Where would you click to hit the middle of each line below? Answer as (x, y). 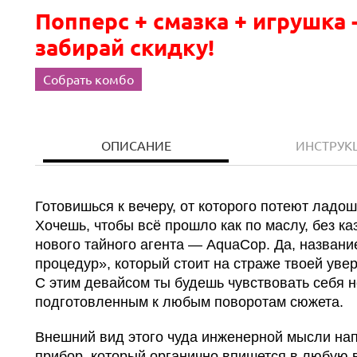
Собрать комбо (88, 79)
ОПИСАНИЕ (136, 145)
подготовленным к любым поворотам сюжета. (189, 302)
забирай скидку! (127, 47)
